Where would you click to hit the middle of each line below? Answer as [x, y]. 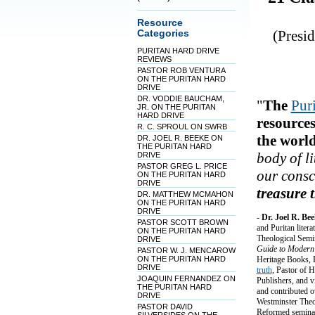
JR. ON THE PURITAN [176, 107]
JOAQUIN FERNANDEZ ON [186, 278]
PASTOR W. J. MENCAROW [186, 250]
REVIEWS [154, 59]
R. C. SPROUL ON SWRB [182, 127]
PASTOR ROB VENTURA [181, 70]
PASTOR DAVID [165, 307]
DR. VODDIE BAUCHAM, [180, 98]
